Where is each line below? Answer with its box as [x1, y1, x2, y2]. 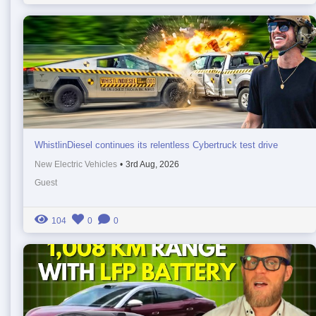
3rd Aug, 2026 [126, 159, 179, 169]
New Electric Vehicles [35, 159, 117, 169]
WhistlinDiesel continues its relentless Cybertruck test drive [35, 139, 278, 150]
